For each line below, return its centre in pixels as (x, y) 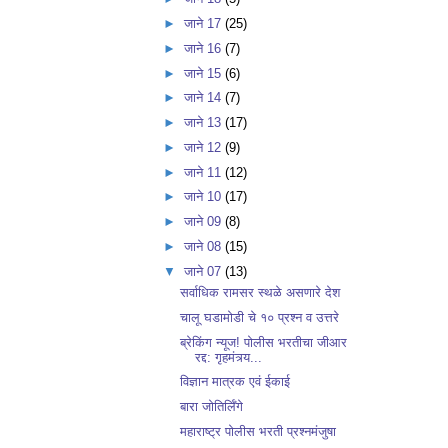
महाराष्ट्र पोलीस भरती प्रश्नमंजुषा (258, 431)
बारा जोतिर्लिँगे (212, 407)
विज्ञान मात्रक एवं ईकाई (235, 382)
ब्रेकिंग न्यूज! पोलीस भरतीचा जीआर (264, 342)
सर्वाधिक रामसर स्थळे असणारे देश (260, 293)
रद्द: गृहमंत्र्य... (229, 357)
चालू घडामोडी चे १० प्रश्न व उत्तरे (260, 317)
